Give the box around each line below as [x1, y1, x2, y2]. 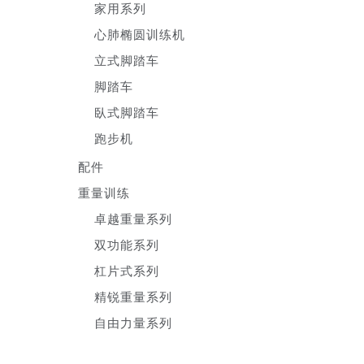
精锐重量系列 [94, 288, 173, 305]
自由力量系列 [94, 314, 173, 331]
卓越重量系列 [94, 210, 173, 227]
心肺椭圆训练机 [94, 26, 186, 42]
